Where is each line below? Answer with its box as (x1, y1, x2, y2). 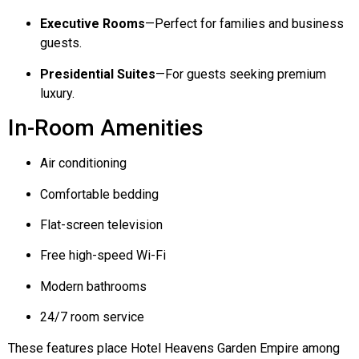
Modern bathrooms (40, 278, 147, 294)
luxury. (40, 85, 75, 101)
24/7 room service (40, 309, 144, 325)
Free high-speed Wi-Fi (40, 248, 166, 264)
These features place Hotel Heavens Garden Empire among (8, 340, 340, 356)
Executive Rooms (40, 16, 145, 32)
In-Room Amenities (8, 115, 204, 142)
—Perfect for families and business (145, 16, 344, 32)
